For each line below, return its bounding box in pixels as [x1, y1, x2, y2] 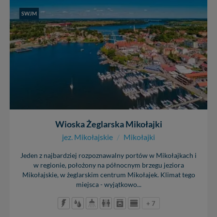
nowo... [25, 3, 46, 11]
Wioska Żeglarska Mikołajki [55, 118, 162, 129]
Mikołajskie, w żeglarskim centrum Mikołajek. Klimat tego [22, 170, 195, 179]
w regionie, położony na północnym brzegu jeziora [33, 161, 184, 169]
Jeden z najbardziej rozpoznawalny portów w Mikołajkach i [20, 151, 197, 159]
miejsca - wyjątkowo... [76, 180, 141, 188]
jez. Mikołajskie [62, 132, 113, 141]
